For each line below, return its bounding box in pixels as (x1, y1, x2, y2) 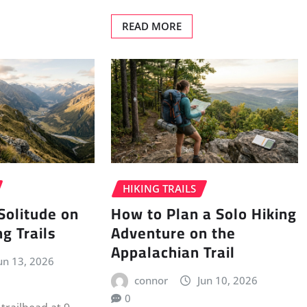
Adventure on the (110, 218, 236, 247)
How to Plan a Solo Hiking (110, 199, 297, 228)
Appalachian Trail (110, 237, 235, 267)
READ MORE (121, 19, 182, 33)
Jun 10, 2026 (197, 273, 258, 287)
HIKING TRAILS (122, 182, 196, 196)
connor (134, 273, 169, 287)
